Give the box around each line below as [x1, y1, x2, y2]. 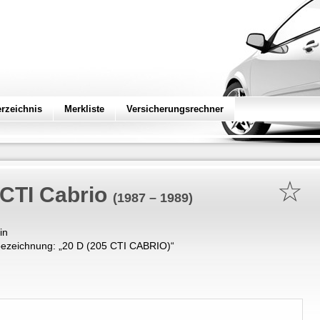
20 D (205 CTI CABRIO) [62, 240, 171, 251]
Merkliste [64, 104, 104, 114]
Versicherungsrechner [126, 104, 224, 114]
